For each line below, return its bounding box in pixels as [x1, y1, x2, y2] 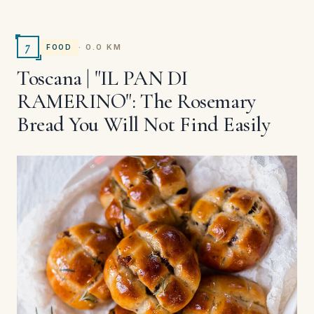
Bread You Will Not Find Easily [17, 111, 271, 138]
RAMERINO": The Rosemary [17, 88, 256, 115]
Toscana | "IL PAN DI [17, 65, 189, 92]
